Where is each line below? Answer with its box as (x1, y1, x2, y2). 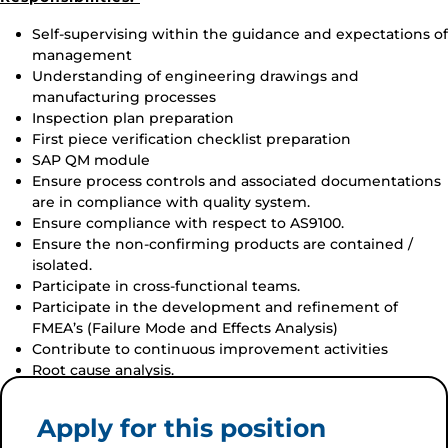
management (32, 46, 132, 64)
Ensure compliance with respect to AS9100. (32, 214, 344, 232)
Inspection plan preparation (32, 109, 234, 127)
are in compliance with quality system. (32, 193, 310, 211)
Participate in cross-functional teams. (32, 277, 300, 295)
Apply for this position (37, 413, 326, 443)
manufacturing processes (32, 88, 216, 106)
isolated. (32, 256, 92, 274)
